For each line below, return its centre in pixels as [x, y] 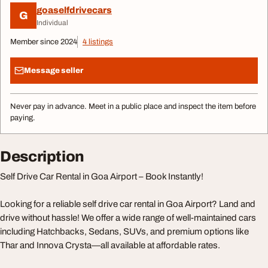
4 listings [98, 42]
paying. [23, 118]
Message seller [54, 70]
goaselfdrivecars [74, 10]
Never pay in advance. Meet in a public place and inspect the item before [133, 106]
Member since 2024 [44, 42]
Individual [52, 22]
